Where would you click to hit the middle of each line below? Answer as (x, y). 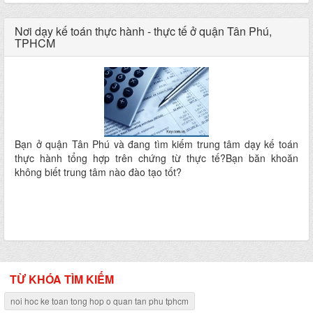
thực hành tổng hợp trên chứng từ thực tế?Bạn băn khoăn (156, 158)
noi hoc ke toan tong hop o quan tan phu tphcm (100, 301)
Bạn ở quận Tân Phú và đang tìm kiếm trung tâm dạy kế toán (156, 144)
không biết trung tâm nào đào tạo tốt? (98, 172)
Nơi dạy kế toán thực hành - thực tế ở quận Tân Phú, (143, 31)
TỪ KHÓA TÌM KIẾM (62, 279)
